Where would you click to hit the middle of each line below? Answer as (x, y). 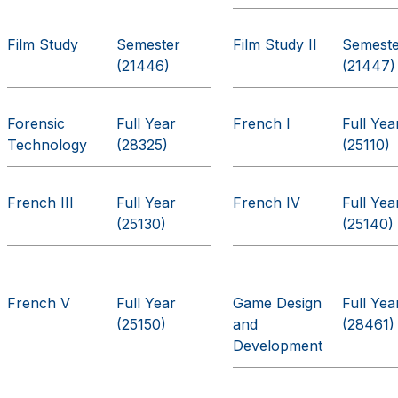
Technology (48, 145)
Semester (149, 44)
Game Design (278, 303)
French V (39, 303)
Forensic (36, 123)
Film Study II (275, 44)
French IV (267, 203)
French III (41, 203)
